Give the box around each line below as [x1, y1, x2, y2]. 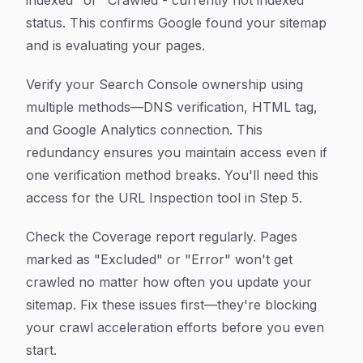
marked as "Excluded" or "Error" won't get [26, 251, 293, 267]
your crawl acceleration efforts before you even [26, 319, 324, 335]
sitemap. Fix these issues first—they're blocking [26, 297, 317, 313]
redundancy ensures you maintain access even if [26, 144, 327, 160]
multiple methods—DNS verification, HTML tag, [26, 99, 318, 115]
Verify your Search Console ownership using [26, 76, 303, 92]
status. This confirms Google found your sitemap [26, 15, 327, 31]
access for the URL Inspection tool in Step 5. [26, 190, 302, 206]
